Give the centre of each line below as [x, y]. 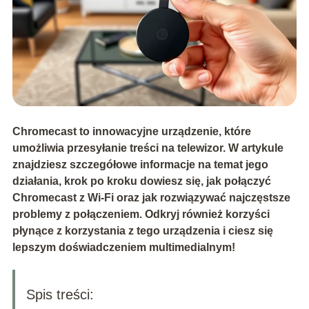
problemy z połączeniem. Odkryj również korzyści [141, 215]
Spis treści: [60, 295]
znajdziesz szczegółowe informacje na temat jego [140, 165]
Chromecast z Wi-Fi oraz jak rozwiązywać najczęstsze [151, 198]
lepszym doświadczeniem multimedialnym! [123, 248]
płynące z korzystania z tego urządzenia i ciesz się [142, 231]
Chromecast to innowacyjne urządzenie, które [131, 132]
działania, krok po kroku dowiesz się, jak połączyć [141, 181]
